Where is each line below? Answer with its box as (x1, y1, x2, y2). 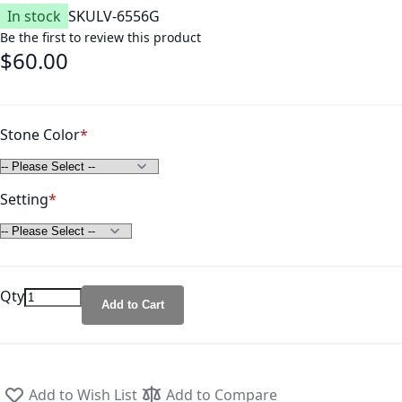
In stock (7, 6, 61, 26)
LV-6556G (96, 6, 160, 26)
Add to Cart (101, 298, 164, 311)
